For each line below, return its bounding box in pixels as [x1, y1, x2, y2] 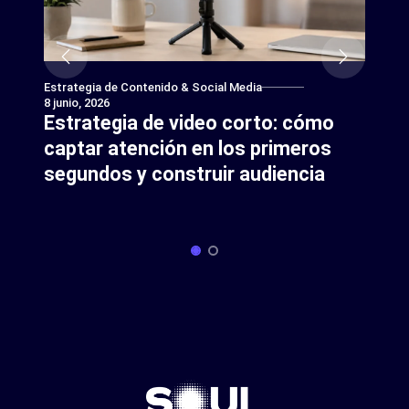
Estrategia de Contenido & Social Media [44, 79, 262, 94]
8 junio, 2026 [44, 95, 110, 110]
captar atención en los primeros [44, 136, 331, 160]
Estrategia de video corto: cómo [44, 110, 334, 134]
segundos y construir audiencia [44, 162, 325, 185]
